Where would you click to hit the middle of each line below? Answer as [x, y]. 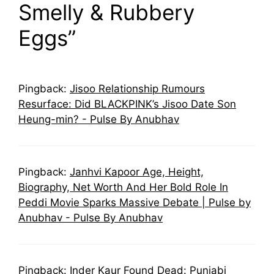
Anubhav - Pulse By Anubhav [91, 217]
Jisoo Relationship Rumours [137, 88]
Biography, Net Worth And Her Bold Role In [123, 187]
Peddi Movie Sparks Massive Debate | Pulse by [135, 202]
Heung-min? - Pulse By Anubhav [99, 119]
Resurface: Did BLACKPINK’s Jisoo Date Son [127, 104]
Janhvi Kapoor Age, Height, [137, 172]
